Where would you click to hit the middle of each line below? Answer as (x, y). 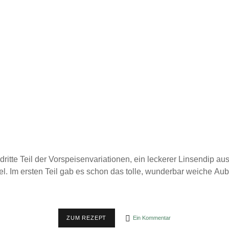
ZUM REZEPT (87, 218)
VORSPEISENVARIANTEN (143, 217)
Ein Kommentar (152, 218)
